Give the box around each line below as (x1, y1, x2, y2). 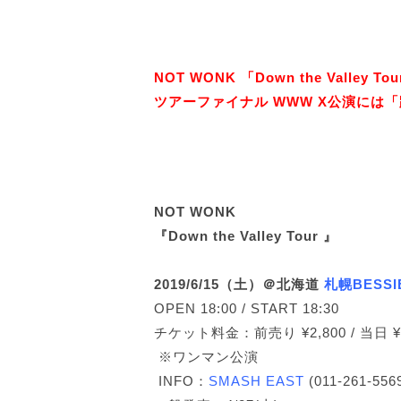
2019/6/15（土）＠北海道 (154, 277, 324, 292)
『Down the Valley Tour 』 (154, 228, 337, 243)
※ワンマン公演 (154, 349, 259, 364)
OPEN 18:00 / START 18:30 (154, 301, 339, 316)
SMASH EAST (209, 373, 304, 388)
